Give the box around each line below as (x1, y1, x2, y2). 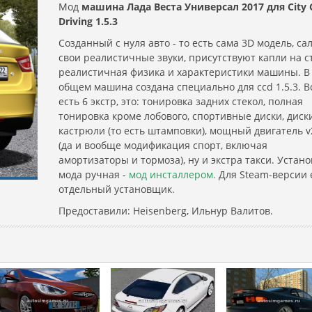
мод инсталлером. (129, 168, 216, 181)
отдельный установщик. (58, 182, 175, 196)
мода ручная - (58, 168, 129, 181)
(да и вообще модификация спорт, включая (58, 139, 267, 152)
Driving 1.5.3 (58, 15, 118, 28)
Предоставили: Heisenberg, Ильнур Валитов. (58, 204, 273, 217)
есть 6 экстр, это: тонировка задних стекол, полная (58, 95, 303, 108)
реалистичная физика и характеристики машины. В (58, 65, 310, 79)
